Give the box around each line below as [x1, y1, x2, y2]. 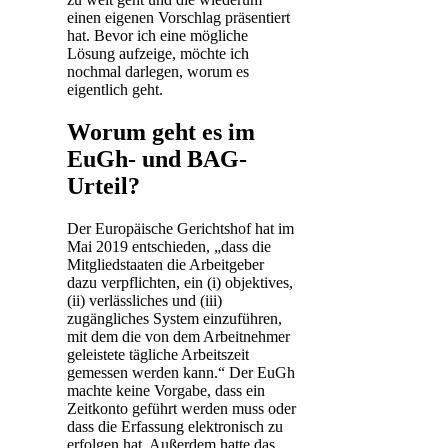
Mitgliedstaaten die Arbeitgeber [67, 255, 264, 273]
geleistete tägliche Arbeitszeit [67, 345, 249, 363]
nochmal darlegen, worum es [67, 62, 249, 80]
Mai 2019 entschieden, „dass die [67, 237, 271, 255]
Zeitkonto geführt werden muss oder [67, 399, 296, 417]
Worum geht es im [67, 118, 255, 145]
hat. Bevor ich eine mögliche [67, 26, 248, 44]
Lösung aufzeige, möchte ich [67, 44, 249, 62]
